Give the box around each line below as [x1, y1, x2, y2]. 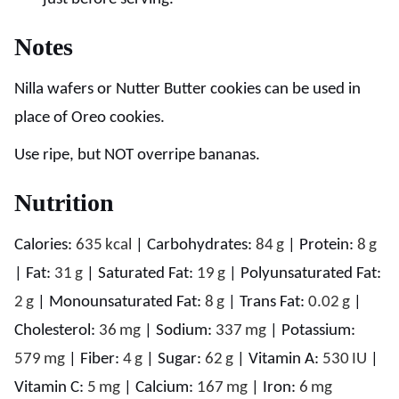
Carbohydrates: [147, 237, 256, 254]
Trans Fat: [240, 294, 308, 311]
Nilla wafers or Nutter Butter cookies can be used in [14, 81, 361, 98]
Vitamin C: [14, 379, 87, 396]
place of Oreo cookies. [14, 110, 165, 126]
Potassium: [281, 322, 355, 339]
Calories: [14, 237, 76, 254]
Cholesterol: [14, 322, 99, 339]
